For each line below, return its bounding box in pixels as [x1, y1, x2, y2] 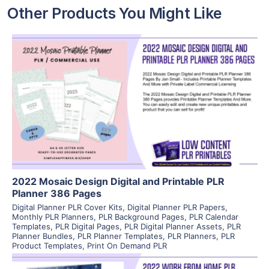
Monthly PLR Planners [11, 211, 94, 222]
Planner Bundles [11, 231, 73, 241]
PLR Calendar [189, 211, 238, 222]
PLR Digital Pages [55, 221, 119, 231]
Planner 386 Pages [11, 187, 101, 199]
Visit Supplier [108, 110, 161, 119]
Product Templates [11, 240, 82, 250]
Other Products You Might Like [7, 4, 222, 22]
